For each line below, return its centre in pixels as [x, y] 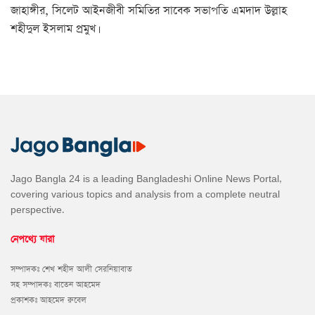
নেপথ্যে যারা [32, 239]
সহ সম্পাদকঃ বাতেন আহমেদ [56, 284]
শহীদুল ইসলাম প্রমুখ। [54, 29]
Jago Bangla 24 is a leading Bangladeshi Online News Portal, [146, 179]
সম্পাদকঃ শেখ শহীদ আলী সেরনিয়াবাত [71, 269]
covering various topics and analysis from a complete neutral [145, 194]
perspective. [38, 210]
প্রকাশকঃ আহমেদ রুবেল [49, 300]
